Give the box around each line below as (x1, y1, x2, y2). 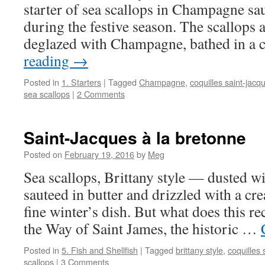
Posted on (24, 148, 62, 160)
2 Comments (77, 88, 125, 100)
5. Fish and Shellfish (62, 244, 138, 256)
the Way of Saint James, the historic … (24, 218, 261, 238)
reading (24, 50, 73, 70)
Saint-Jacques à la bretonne (24, 125, 246, 150)
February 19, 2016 (64, 148, 134, 160)
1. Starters (62, 76, 101, 88)
